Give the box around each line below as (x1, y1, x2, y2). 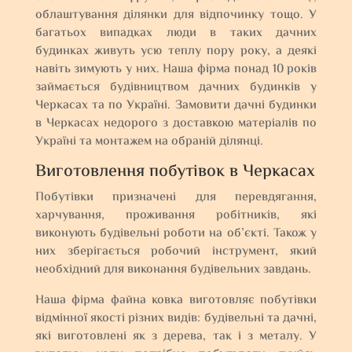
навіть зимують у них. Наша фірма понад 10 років (35, 60, 317, 79)
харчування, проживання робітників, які (35, 206, 317, 225)
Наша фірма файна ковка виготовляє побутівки (35, 291, 317, 310)
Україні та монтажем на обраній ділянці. (35, 132, 263, 152)
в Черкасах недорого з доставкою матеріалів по (35, 114, 317, 134)
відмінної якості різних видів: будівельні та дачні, (35, 309, 317, 328)
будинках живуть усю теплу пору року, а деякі (35, 42, 317, 61)
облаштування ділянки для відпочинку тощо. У (35, 5, 317, 25)
